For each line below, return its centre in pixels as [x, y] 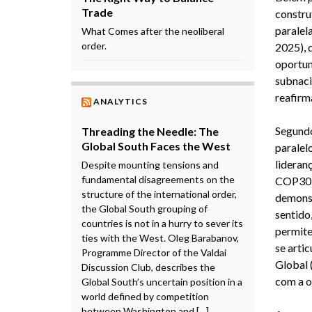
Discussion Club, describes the [148, 267]
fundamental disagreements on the [158, 179]
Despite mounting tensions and [150, 164]
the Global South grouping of [145, 208]
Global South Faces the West [156, 146]
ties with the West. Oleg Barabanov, [160, 237]
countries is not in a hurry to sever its [162, 223]
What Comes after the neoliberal [153, 31]
